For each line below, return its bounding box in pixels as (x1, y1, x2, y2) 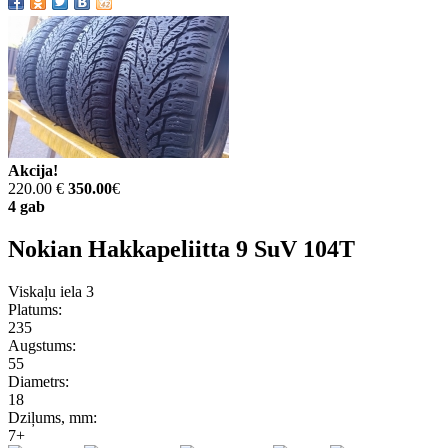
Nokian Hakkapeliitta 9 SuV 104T (8, 235, 355, 262)
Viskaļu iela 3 (8, 282, 94, 300)
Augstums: (8, 336, 76, 354)
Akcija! (8, 161, 58, 179)
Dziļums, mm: (8, 408, 97, 426)
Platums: (8, 300, 62, 318)
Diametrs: (8, 372, 69, 390)
